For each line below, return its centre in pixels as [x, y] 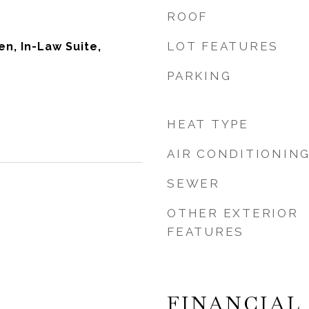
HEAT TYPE [208, 124]
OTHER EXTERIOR [233, 213]
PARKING [199, 76]
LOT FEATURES [223, 46]
